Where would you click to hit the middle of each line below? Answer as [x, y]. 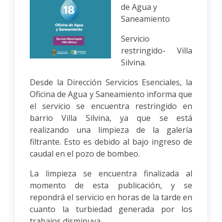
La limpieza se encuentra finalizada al [111, 173]
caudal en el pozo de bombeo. [85, 154]
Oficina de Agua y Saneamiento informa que [111, 94]
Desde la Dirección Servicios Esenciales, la [111, 82]
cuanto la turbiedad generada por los [111, 209]
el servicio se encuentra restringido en [111, 106]
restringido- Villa [157, 51]
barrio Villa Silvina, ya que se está [111, 118]
